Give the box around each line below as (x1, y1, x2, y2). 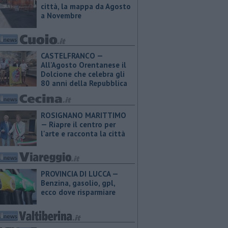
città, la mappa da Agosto (41, 2, 131, 11)
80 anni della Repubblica (41, 78, 127, 88)
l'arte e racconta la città (41, 129, 125, 138)
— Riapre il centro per (41, 120, 116, 129)
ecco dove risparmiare (41, 187, 116, 197)
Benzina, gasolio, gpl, (41, 178, 115, 188)
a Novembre (41, 11, 81, 20)
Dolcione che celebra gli (41, 69, 125, 79)
